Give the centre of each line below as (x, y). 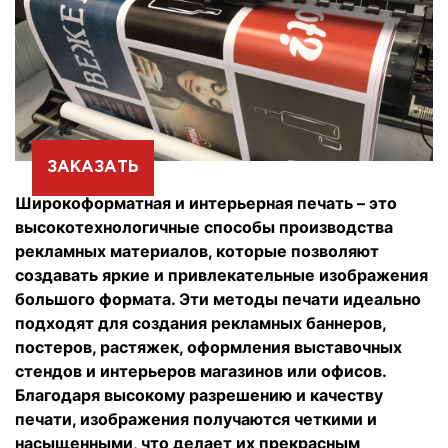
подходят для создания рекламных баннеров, (200, 323)
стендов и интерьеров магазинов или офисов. (200, 371)
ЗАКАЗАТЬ (92, 168)
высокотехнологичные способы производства (204, 227)
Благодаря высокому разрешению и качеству (199, 395)
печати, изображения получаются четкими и (196, 419)
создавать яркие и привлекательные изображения (221, 275)
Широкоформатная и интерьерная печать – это (206, 203)
